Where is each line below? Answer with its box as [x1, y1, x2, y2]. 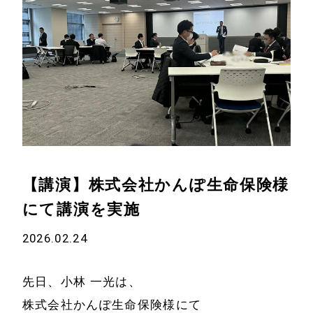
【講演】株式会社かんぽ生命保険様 [22, 176, 290, 194]
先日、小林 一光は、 [22, 274, 142, 289]
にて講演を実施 [22, 201, 140, 219]
